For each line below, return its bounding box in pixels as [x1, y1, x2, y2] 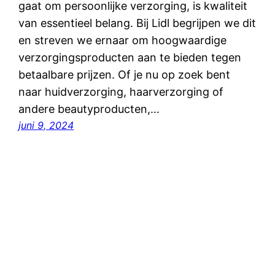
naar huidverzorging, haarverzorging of [18, 85, 224, 99]
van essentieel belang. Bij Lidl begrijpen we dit [18, 17, 257, 30]
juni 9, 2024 [18, 119, 74, 132]
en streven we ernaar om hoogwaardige [18, 34, 227, 47]
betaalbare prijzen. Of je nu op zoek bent [18, 68, 231, 82]
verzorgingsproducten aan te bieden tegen [18, 51, 242, 64]
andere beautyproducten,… [18, 103, 160, 116]
